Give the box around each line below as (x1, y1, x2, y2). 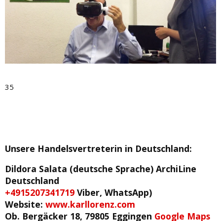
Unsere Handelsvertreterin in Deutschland (5, 142, 189, 154)
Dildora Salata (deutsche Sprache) (5, 163, 156, 175)
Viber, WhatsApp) (74, 186, 152, 199)
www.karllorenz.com (45, 198, 135, 211)
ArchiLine (156, 163, 196, 175)
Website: (5, 198, 45, 211)
